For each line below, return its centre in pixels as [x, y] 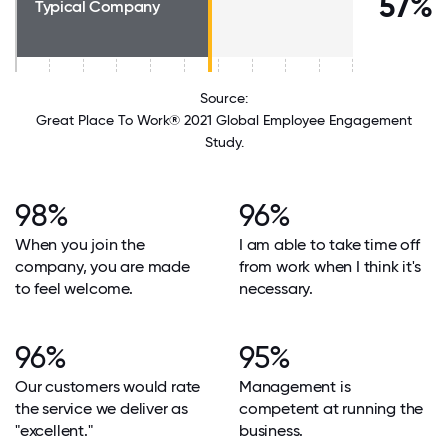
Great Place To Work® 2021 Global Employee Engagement [224, 120]
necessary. [276, 288]
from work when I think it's [330, 266]
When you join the [80, 244]
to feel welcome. [74, 288]
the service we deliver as [102, 408]
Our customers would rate [108, 386]
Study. [224, 142]
